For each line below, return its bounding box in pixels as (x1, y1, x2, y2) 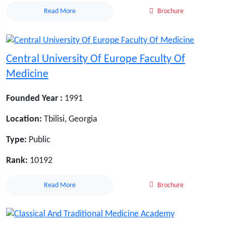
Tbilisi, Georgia (44, 114, 97, 124)
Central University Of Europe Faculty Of (6, 53, 185, 65)
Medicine (6, 68, 48, 80)
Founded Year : (6, 93, 63, 103)
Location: (6, 114, 42, 124)
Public (27, 135, 50, 145)
